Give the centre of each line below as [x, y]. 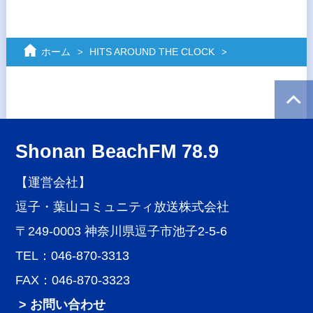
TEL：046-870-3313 [73, 256]
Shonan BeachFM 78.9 [117, 151]
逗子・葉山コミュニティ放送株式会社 [123, 207]
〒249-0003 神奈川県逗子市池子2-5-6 [122, 231]
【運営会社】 [53, 182]
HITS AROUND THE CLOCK [152, 52]
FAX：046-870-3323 [73, 280]
